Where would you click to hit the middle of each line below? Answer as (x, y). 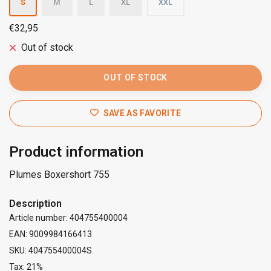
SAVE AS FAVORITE (142, 113)
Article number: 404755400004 (68, 217)
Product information (76, 152)
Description (35, 203)
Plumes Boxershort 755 (59, 174)
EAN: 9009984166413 (51, 234)
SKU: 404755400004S (51, 250)
